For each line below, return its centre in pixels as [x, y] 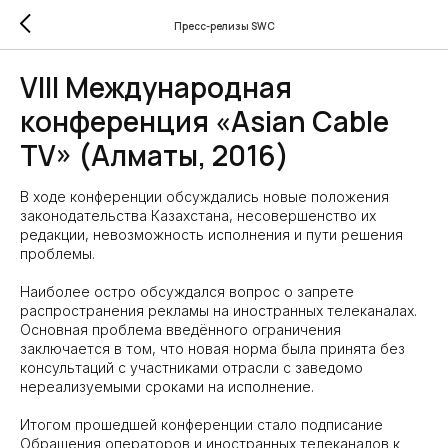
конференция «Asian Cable [204, 121]
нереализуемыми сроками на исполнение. [167, 386]
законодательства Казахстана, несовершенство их [198, 215]
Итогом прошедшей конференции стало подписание [201, 424]
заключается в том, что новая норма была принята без [212, 348]
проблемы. [57, 253]
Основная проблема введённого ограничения [180, 329]
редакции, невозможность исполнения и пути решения [211, 234]
